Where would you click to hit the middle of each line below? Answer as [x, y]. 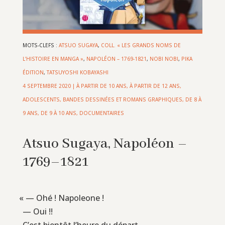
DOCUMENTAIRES [101, 113]
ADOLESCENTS [41, 99]
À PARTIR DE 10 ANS [101, 86]
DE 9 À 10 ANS [58, 113]
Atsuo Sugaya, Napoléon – [105, 144]
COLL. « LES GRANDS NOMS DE [141, 45]
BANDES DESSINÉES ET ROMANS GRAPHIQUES [122, 99]
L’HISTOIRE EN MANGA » [53, 59]
